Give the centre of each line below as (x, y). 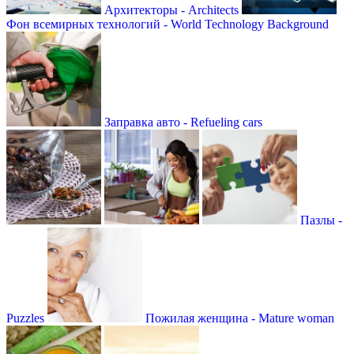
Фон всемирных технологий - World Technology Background (168, 24)
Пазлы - (321, 220)
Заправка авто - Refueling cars (183, 122)
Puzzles (25, 318)
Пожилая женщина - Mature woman (240, 318)
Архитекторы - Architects (171, 9)
